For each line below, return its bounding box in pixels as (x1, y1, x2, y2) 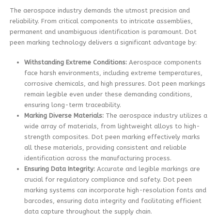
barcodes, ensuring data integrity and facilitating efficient (24, 197, 201, 204)
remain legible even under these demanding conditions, (24, 90, 192, 98)
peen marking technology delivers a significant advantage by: (10, 39, 197, 46)
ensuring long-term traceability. (24, 101, 121, 108)
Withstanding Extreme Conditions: (24, 58, 127, 66)
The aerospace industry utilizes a (103, 111, 207, 119)
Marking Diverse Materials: (24, 111, 104, 119)
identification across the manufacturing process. (24, 154, 171, 162)
